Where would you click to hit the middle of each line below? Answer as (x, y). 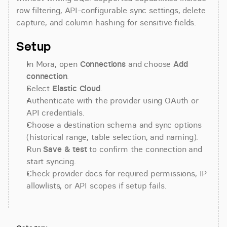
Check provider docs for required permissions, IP (117, 173)
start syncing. (51, 161)
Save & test (65, 149)
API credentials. (55, 112)
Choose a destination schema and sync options (114, 125)
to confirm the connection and (144, 149)
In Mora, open (53, 64)
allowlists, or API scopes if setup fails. (97, 185)
